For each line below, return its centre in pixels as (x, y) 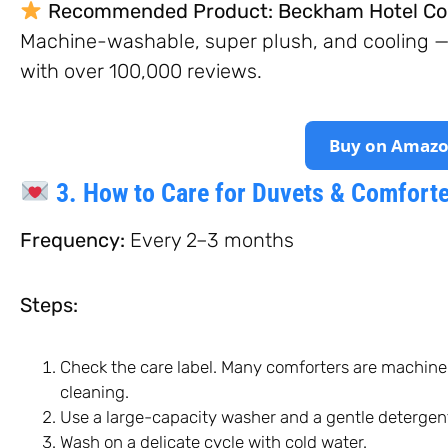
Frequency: (72, 239)
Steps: (49, 304)
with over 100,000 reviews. (141, 70)
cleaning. (94, 391)
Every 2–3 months (209, 239)
